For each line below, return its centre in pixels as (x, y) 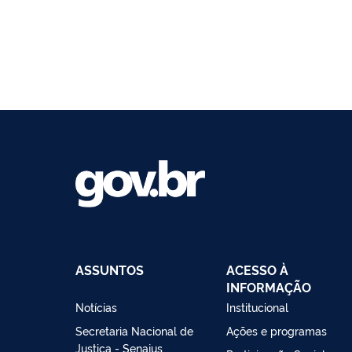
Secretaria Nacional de (134, 331)
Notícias (96, 307)
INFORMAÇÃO (269, 287)
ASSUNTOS (110, 270)
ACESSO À (257, 270)
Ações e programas (277, 331)
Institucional (257, 307)
